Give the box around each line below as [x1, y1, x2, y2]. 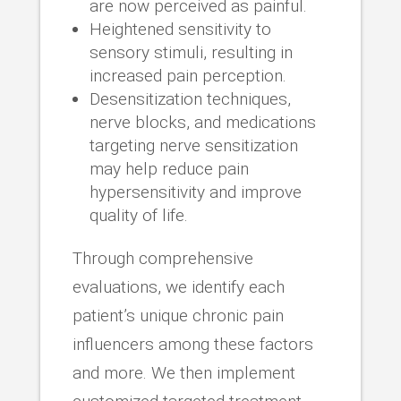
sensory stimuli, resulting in [89, 41, 293, 63]
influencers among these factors [72, 333, 313, 354]
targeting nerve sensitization [89, 134, 298, 156]
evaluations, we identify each [72, 276, 285, 297]
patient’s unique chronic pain [72, 304, 284, 326]
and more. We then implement [72, 362, 295, 383]
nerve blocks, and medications [89, 111, 316, 132]
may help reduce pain [89, 158, 249, 179]
